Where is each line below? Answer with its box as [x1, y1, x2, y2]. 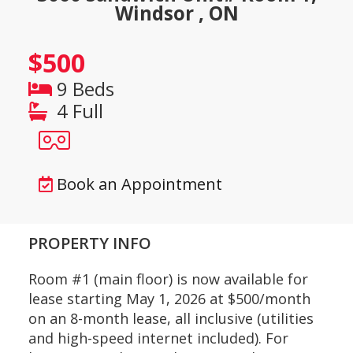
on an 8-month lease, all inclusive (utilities [28, 309, 314, 328]
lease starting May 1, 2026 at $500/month [28, 289, 310, 308]
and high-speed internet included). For [28, 329, 288, 347]
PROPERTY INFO [28, 232, 151, 254]
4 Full [51, 98, 103, 124]
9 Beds [51, 76, 114, 102]
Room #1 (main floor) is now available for [28, 269, 308, 288]
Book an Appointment [56, 173, 222, 195]
